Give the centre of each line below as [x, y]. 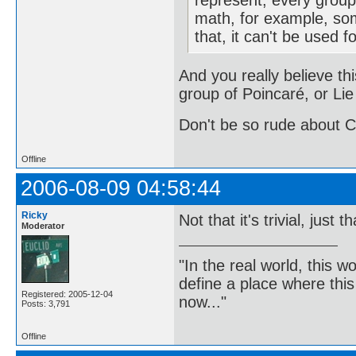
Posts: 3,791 [46, 303]
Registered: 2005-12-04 [67, 294]
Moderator [43, 225]
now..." [203, 302]
